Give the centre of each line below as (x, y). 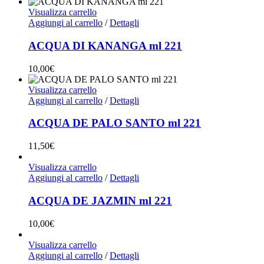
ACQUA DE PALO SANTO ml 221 (115, 123)
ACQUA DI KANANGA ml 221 (105, 45)
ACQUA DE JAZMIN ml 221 (100, 200)
